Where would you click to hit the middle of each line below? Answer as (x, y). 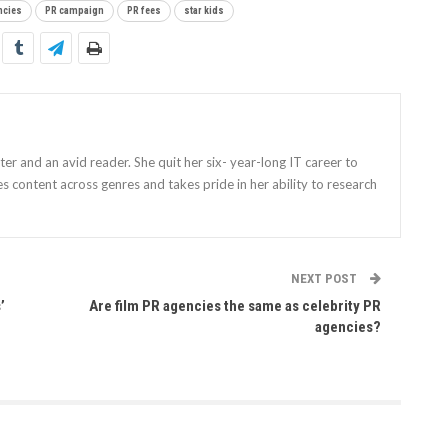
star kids (204, 10)
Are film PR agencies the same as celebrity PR (234, 305)
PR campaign (74, 10)
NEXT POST (325, 278)
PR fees (144, 10)
